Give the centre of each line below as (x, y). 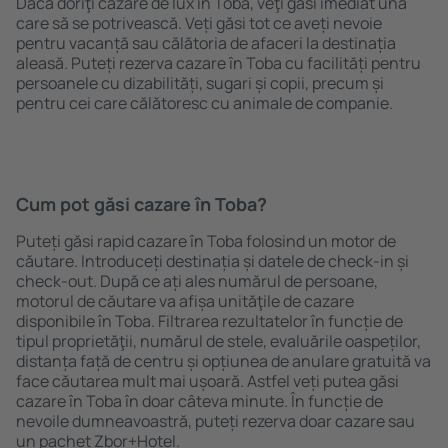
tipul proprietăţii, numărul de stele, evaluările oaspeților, (218, 341)
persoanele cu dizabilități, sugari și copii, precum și (200, 83)
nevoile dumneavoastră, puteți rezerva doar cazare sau (215, 421)
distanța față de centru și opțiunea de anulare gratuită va (223, 361)
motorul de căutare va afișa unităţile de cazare (185, 301)
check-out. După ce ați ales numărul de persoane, (197, 281)
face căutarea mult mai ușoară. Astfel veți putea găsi (207, 381)
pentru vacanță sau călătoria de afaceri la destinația (206, 43)
